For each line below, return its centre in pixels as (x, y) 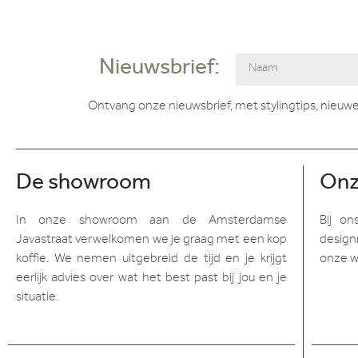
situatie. (37, 298)
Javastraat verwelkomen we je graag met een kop (151, 240)
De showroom (84, 184)
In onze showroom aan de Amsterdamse (151, 221)
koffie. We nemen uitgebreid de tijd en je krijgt (151, 259)
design (338, 240)
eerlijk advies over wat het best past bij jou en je (151, 278)
